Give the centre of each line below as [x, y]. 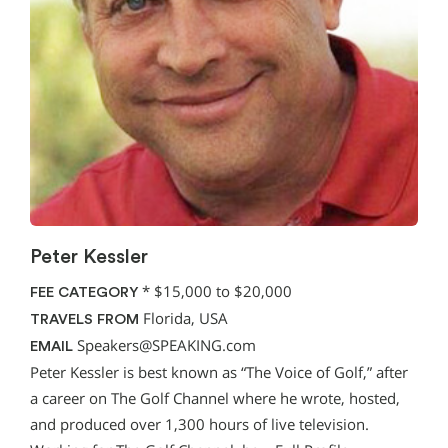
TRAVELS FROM [84, 319]
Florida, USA [183, 318]
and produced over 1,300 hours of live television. [199, 424]
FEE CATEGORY [84, 292]
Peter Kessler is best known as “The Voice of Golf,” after [219, 372]
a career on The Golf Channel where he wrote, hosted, [215, 398]
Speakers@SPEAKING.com [166, 345]
